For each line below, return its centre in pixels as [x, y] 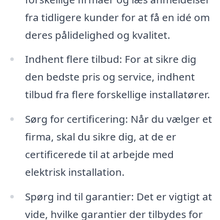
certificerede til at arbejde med [99, 154]
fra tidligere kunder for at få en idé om [117, 17]
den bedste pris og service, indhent [110, 77]
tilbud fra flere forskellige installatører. [117, 95]
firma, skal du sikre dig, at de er [100, 137]
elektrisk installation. [75, 172]
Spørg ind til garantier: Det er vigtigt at [118, 197]
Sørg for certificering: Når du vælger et [118, 119]
